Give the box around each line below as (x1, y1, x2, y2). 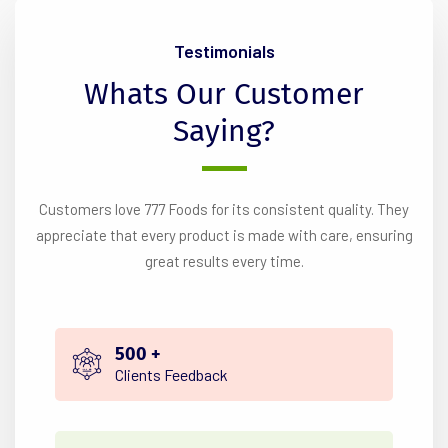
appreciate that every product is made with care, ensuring (35, 226, 413, 245)
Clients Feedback (115, 365, 228, 385)
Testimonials (173, 39, 275, 62)
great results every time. (144, 252, 304, 271)
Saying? (173, 113, 275, 150)
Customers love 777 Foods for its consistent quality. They (39, 200, 409, 219)
